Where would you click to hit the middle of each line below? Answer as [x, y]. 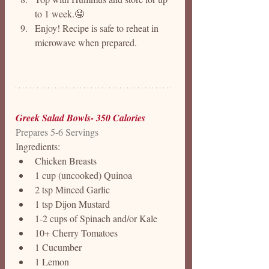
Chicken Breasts [66, 161]
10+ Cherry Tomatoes [77, 233]
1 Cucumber [59, 247]
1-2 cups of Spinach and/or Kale [97, 218]
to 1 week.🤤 [59, 14]
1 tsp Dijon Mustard [72, 204]
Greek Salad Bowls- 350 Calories [80, 118]
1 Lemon [52, 261]
